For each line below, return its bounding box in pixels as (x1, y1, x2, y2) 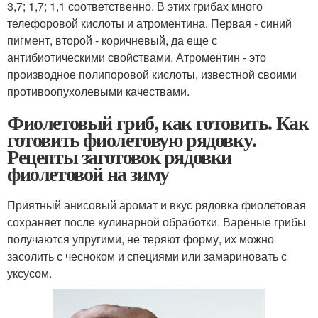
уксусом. (7, 265, 52, 282)
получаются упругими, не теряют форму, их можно (7, 231, 274, 248)
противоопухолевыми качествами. (7, 83, 190, 100)
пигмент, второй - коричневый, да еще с (7, 32, 217, 49)
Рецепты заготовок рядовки (7, 142, 231, 172)
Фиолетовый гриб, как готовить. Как (7, 108, 309, 138)
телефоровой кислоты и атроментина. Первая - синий (7, 15, 292, 32)
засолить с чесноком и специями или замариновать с (7, 248, 287, 265)
